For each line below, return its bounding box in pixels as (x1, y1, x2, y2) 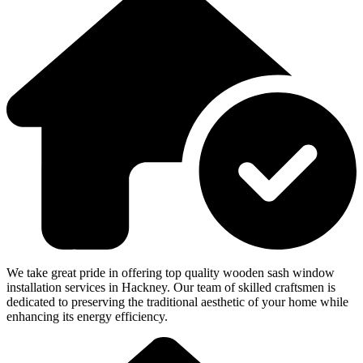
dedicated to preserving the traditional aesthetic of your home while (6, 295, 348, 310)
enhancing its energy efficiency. (6, 310, 168, 324)
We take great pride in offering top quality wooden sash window (6, 266, 335, 280)
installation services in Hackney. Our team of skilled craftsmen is (6, 280, 335, 295)
